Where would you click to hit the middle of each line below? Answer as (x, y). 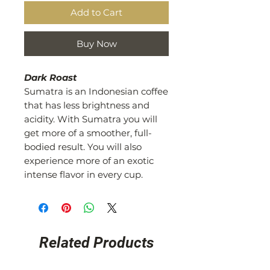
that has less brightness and (87, 105)
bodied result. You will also (83, 146)
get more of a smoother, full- (88, 133)
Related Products (96, 242)
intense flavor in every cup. (83, 174)
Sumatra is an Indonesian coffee (96, 91)
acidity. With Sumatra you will (91, 119)
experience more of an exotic (89, 160)
